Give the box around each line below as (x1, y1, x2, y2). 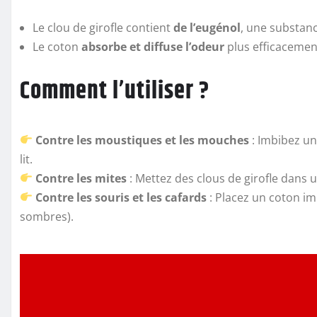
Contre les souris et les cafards (35, 189, 207, 205)
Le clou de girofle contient (33, 19, 173, 35)
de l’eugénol (173, 19, 241, 35)
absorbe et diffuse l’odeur (81, 38, 224, 54)
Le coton (33, 38, 81, 54)
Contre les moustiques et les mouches (35, 132, 250, 148)
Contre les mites (35, 170, 127, 186)
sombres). (20, 208, 74, 224)
